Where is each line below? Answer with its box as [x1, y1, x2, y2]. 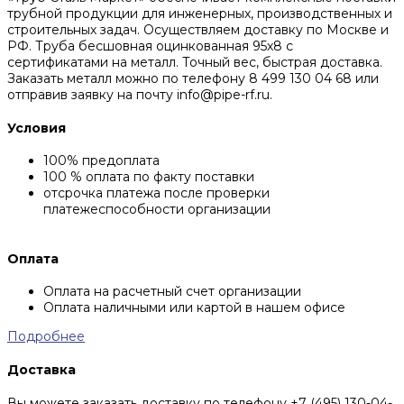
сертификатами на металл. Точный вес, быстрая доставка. [7, 54, 382, 71]
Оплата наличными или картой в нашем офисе [43, 299, 345, 317]
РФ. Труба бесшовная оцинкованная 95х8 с [7, 38, 293, 55]
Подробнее [7, 328, 85, 345]
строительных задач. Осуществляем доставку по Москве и [7, 22, 389, 39]
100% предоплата [43, 152, 160, 170]
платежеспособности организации [43, 201, 271, 218]
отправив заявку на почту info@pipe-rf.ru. [7, 87, 272, 104]
